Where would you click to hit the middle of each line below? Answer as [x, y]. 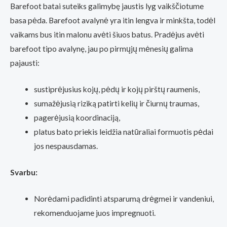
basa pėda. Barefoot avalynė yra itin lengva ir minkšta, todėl [113, 20]
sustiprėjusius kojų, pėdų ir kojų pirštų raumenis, [117, 89]
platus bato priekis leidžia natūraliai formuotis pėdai [123, 132]
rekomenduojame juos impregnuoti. [94, 213]
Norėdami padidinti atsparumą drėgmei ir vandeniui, [124, 199]
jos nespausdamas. [66, 146]
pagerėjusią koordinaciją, [77, 118]
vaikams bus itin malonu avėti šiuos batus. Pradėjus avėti [107, 34]
